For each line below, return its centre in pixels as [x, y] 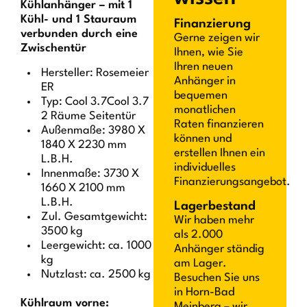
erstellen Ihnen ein [220, 153]
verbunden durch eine [79, 34]
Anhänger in [205, 82]
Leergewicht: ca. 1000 [97, 245]
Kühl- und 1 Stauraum [79, 20]
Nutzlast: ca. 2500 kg [96, 274]
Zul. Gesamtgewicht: [95, 217]
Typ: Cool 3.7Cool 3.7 [95, 101]
